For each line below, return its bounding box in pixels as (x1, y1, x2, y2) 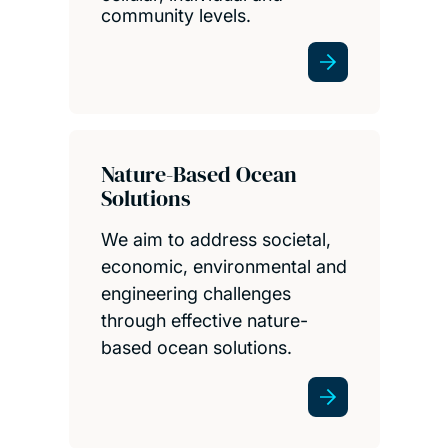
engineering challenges (100, 283, 291, 305)
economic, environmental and (100, 256, 347, 278)
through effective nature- (100, 310, 308, 332)
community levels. (100, 5, 251, 27)
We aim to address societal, (100, 229, 331, 251)
